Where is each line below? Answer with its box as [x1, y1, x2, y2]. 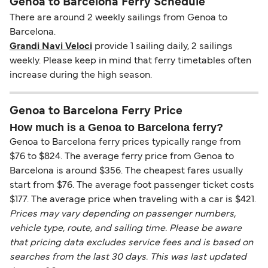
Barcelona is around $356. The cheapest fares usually [10, 167, 243, 176]
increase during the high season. [10, 71, 152, 80]
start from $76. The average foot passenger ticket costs [10, 181, 254, 190]
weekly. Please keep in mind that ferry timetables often [10, 57, 251, 66]
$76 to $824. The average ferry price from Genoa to [10, 153, 234, 162]
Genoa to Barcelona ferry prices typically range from [10, 138, 241, 147]
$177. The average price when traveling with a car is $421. [10, 196, 256, 205]
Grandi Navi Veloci [10, 42, 92, 51]
